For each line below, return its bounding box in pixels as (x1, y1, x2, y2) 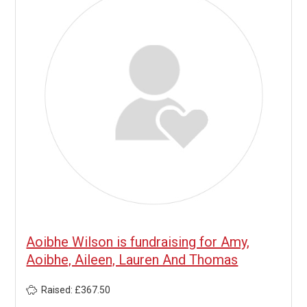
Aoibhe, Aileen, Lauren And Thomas (26, 251, 238, 268)
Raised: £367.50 (41, 284, 111, 295)
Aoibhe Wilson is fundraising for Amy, (26, 233, 250, 250)
